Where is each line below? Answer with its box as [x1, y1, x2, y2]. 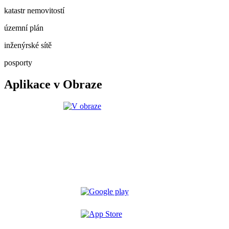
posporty [4, 58, 32, 67]
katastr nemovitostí [4, 6, 64, 15]
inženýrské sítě [4, 41, 52, 50]
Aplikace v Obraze [4, 77, 102, 91]
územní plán [4, 24, 43, 33]
